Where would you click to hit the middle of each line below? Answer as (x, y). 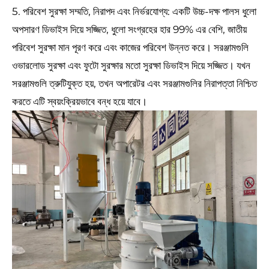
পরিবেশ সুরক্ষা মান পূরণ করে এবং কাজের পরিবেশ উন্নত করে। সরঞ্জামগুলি (130, 48)
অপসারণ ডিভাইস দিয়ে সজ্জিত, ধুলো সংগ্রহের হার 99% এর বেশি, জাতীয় (129, 30)
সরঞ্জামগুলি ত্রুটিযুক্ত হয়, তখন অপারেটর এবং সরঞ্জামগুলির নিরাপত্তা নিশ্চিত (134, 84)
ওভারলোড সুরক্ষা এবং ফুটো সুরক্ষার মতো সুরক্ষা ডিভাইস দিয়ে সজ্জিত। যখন (131, 66)
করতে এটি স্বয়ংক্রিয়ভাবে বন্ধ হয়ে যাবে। (80, 102)
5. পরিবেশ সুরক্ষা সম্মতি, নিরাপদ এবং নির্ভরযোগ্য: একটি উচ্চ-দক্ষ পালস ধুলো (134, 12)
